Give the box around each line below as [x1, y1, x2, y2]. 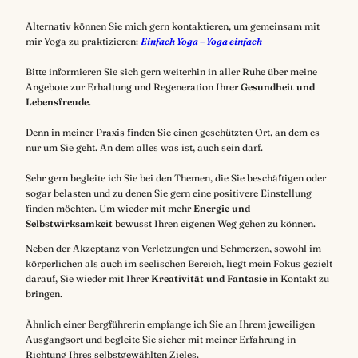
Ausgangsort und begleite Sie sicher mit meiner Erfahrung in [26, 333, 296, 346]
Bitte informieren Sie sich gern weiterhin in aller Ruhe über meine [26, 66, 317, 78]
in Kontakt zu [267, 272, 329, 285]
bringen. [26, 288, 62, 300]
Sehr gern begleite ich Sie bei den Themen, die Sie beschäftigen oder [26, 172, 326, 185]
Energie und [193, 202, 250, 215]
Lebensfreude [26, 96, 89, 109]
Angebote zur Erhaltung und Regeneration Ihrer [26, 81, 241, 93]
